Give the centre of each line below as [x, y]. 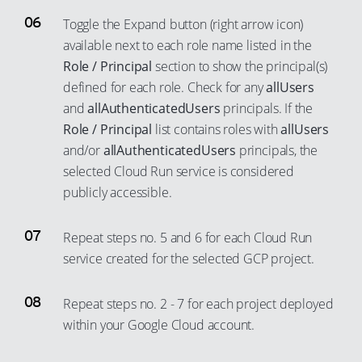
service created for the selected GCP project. [189, 259]
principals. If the [267, 108]
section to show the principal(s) [240, 66]
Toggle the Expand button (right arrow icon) [183, 24]
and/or [83, 150]
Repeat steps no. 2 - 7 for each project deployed [198, 304]
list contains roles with [217, 129]
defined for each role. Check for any [165, 87]
